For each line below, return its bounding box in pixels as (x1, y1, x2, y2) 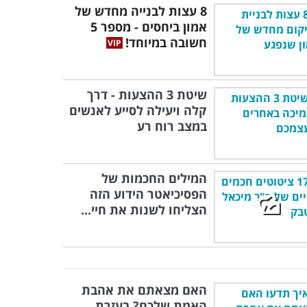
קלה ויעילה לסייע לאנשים (69, 102, 207, 119)
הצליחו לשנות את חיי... (81, 201, 207, 218)
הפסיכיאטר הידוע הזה (90, 186, 207, 202)
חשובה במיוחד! (125, 34, 207, 51)
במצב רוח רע (137, 118, 207, 134)
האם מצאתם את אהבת (82, 282, 207, 298)
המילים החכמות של (101, 170, 207, 186)
